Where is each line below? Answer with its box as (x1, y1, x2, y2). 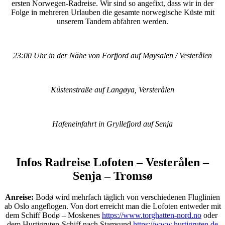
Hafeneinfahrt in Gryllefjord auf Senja (52, 120, 173, 129)
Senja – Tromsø (72, 169, 153, 183)
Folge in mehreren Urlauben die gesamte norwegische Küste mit (11, 8, 214, 17)
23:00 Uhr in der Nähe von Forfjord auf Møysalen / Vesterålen (13, 51, 212, 60)
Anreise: (5, 193, 36, 202)
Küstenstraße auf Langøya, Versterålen (51, 85, 174, 94)
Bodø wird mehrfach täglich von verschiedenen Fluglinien (36, 193, 220, 202)
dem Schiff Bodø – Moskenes (6, 211, 102, 220)
